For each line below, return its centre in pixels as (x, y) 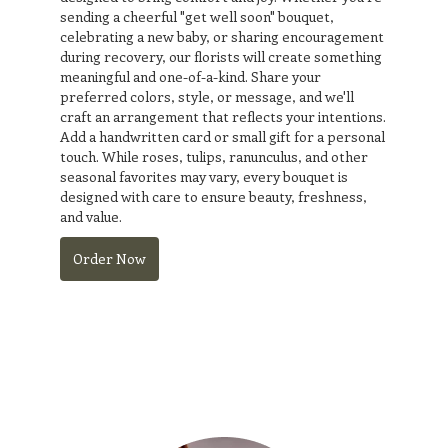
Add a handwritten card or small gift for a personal (222, 136)
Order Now (109, 258)
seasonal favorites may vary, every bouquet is (204, 176)
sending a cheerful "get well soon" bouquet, (197, 16)
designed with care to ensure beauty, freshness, (213, 196)
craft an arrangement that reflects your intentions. (223, 116)
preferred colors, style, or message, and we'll (207, 96)
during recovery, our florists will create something (221, 56)
